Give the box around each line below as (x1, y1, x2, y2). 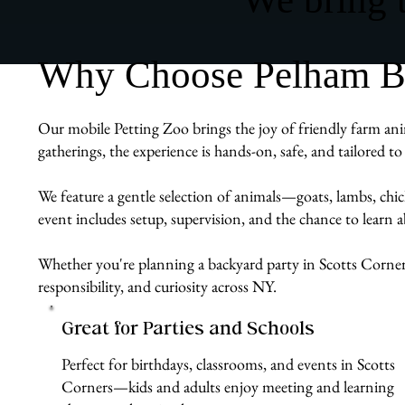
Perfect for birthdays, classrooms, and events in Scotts (61, 353, 395, 374)
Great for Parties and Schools (61, 321, 315, 340)
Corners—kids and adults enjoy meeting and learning (61, 375, 394, 397)
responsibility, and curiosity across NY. (38, 276, 277, 297)
